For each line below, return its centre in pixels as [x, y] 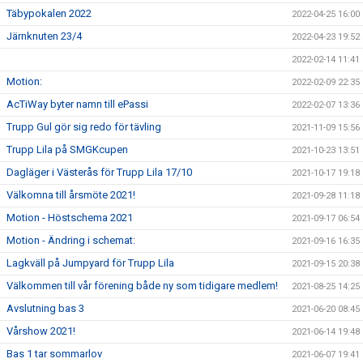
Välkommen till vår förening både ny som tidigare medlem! [142, 286]
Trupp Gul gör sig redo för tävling [84, 127]
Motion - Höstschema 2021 [70, 218]
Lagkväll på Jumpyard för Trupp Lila [90, 263]
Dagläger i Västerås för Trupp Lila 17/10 [99, 172]
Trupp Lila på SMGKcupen [67, 149]
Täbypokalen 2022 [49, 13]
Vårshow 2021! [41, 331]
